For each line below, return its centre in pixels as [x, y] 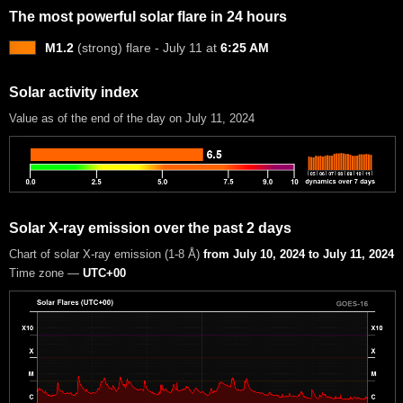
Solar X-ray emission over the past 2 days [150, 228]
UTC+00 [104, 273]
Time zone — [46, 273]
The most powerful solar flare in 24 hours [148, 16]
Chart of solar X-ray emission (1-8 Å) [106, 254]
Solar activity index [74, 92]
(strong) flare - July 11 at [147, 47]
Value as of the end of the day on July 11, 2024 [132, 118]
